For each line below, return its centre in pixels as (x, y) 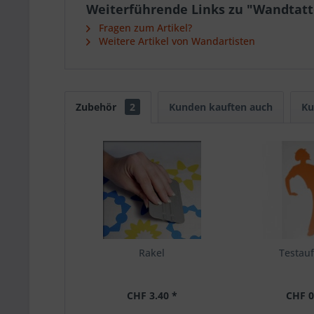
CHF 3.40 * (152, 295)
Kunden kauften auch (221, 107)
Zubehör (97, 107)
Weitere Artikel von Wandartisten (176, 41)
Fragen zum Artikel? (144, 28)
